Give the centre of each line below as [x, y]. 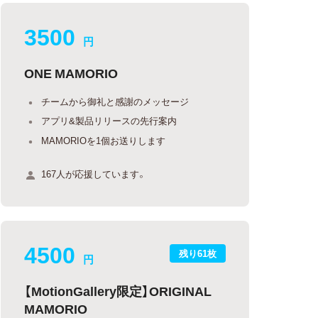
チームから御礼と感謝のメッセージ [115, 101]
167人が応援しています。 [94, 173]
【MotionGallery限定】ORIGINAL [118, 290]
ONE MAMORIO [71, 72]
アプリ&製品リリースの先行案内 [109, 120]
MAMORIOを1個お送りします [104, 140]
